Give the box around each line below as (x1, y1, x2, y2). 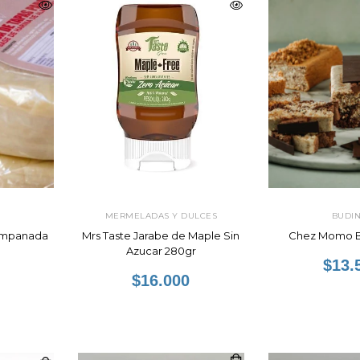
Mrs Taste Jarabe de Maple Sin (82, 229, 240, 242)
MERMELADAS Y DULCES (104, 211, 217, 221)
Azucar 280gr (125, 244, 196, 257)
